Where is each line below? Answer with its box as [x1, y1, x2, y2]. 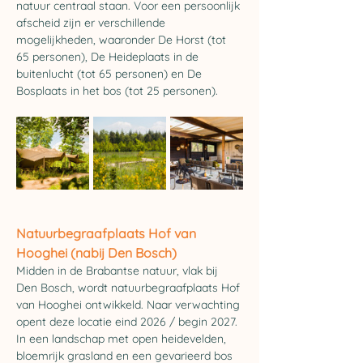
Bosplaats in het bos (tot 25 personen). [16, 83, 218, 98]
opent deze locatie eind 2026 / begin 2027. [16, 314, 241, 329]
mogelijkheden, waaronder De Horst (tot [16, 32, 229, 47]
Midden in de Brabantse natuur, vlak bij [16, 263, 221, 278]
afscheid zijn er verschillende [16, 15, 169, 30]
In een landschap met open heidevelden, [16, 331, 229, 346]
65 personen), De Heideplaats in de [16, 49, 202, 64]
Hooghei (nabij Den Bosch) [16, 245, 177, 261]
